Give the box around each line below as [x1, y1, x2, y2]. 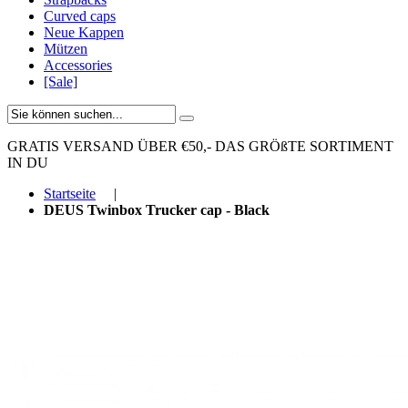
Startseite [44, 186, 96, 201]
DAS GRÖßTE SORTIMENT [215, 138, 393, 154]
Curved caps [44, 8, 116, 24]
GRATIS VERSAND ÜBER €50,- [7, 138, 215, 154]
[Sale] [44, 74, 77, 89]
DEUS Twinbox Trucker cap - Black [44, 202, 270, 218]
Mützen [44, 41, 87, 56]
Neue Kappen [44, 25, 124, 40]
